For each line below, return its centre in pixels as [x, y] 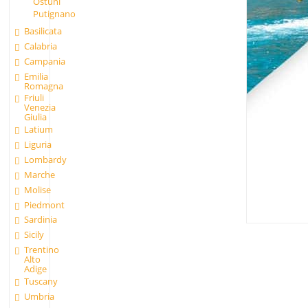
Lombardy [46, 159]
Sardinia [41, 220]
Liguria [38, 145]
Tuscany [41, 281]
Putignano [54, 13]
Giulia [36, 117]
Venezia [40, 108]
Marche [40, 174]
